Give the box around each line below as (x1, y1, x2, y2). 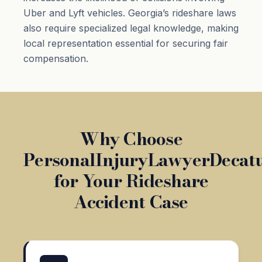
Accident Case (74, 188, 188, 215)
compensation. (23, 52, 88, 64)
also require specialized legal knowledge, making (23, 22, 239, 34)
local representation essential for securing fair (23, 37, 228, 49)
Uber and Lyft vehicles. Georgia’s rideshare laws (23, 6, 236, 19)
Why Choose (80, 125, 182, 152)
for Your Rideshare (53, 167, 209, 194)
